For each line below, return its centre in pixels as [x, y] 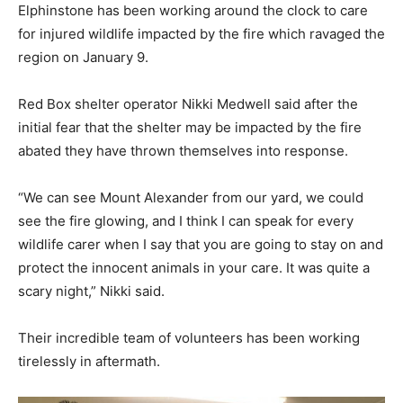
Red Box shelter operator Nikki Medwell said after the [188, 103]
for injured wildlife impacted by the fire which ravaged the [201, 33]
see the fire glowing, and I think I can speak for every [186, 220]
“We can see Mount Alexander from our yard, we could [191, 197]
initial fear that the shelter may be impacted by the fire [190, 127]
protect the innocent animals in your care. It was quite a [194, 267]
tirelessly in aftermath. [89, 361]
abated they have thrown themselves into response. [183, 150]
